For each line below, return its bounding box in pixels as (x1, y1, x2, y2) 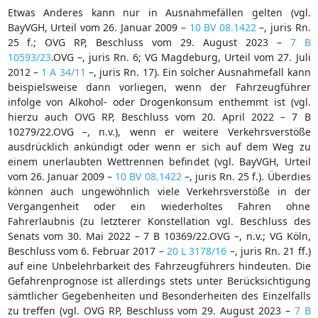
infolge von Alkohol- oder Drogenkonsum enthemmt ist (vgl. (7, 94, 311, 109)
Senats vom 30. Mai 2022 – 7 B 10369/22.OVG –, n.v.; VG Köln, (7, 229, 311, 243)
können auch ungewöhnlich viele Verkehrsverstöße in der (7, 184, 311, 198)
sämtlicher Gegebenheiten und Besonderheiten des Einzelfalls (7, 288, 311, 302)
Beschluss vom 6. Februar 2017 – (7, 243, 167, 258)
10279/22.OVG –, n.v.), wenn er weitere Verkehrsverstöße (7, 124, 311, 138)
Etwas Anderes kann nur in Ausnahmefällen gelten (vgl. (7, 5, 311, 19)
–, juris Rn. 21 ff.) (226, 243, 311, 258)
